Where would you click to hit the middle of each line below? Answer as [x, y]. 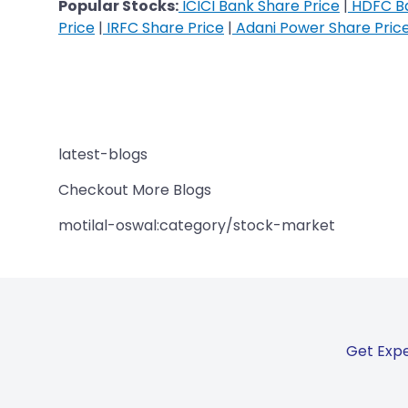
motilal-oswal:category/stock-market [197, 225]
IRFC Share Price [163, 27]
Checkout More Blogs [135, 189]
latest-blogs [103, 154]
